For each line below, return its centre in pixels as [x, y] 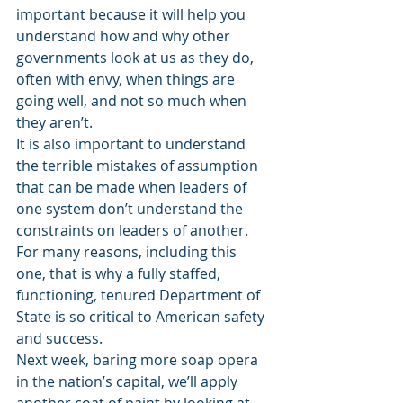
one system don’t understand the [131, 209]
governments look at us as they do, [137, 58]
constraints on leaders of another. [134, 230]
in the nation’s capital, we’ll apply [129, 381]
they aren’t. [54, 122]
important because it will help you [133, 14]
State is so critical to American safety [142, 317]
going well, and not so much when [133, 101]
